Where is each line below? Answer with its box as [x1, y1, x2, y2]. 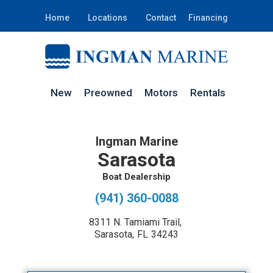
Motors [144, 87, 178, 99]
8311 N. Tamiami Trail [88, 216, 180, 228]
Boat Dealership [102, 171, 171, 182]
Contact [146, 13, 176, 23]
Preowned [83, 87, 132, 99]
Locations [88, 13, 127, 23]
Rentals [190, 87, 225, 99]
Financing [188, 13, 228, 23]
